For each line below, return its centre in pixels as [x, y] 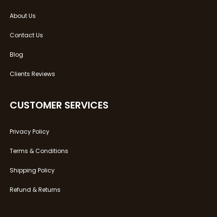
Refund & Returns [35, 189]
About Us [23, 15]
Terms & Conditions [39, 151]
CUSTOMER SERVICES [59, 105]
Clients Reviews [32, 74]
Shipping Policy [32, 170]
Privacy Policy [30, 131]
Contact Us [26, 35]
